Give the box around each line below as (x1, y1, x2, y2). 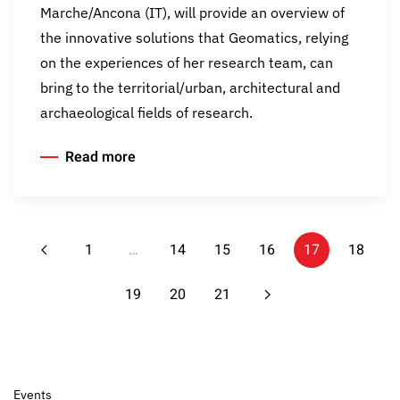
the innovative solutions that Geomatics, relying (40, 29, 348, 47)
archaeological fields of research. (40, 104, 253, 122)
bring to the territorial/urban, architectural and (40, 79, 340, 97)
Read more (65, 146, 136, 169)
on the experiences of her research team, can (40, 54, 333, 72)
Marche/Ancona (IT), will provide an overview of (40, 4, 345, 22)
